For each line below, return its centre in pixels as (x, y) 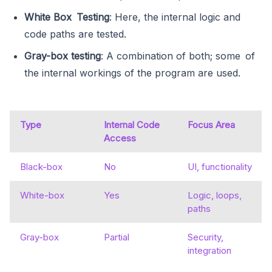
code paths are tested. (75, 34)
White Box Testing (67, 17)
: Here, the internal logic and (175, 17)
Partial (117, 237)
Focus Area (211, 124)
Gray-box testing (63, 56)
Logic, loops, (215, 195)
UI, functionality (220, 166)
